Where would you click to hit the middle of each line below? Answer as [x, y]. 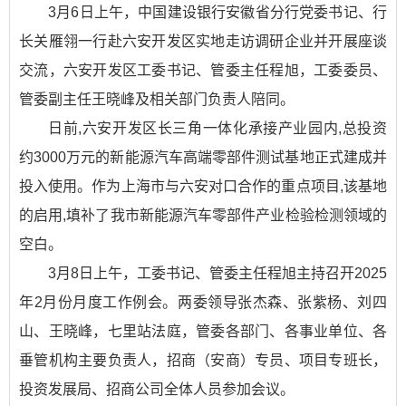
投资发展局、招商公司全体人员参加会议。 [157, 390]
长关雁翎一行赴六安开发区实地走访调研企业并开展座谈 [203, 42]
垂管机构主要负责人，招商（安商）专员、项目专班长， [203, 361]
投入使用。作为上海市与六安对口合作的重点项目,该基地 [203, 187]
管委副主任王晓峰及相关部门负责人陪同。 [157, 100]
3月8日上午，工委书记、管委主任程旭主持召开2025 [217, 274]
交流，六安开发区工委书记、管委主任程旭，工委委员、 [203, 71]
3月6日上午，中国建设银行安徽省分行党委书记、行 [217, 13]
